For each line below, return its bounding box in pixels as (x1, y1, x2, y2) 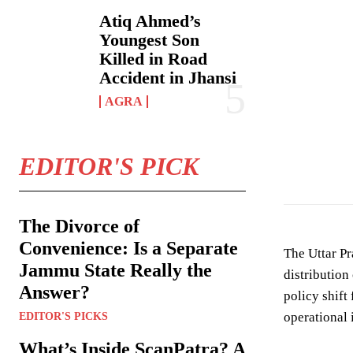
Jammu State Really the (19, 260, 212, 281)
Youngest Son (99, 30, 200, 50)
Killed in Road (99, 49, 208, 69)
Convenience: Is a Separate (19, 238, 238, 259)
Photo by (284, 147, 324, 158)
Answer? (19, 282, 90, 303)
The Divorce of (19, 216, 139, 237)
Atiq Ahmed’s (99, 11, 202, 32)
